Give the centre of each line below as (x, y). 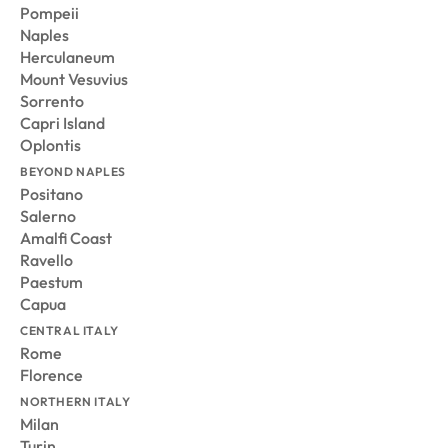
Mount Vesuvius (74, 79)
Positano (51, 194)
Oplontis (50, 145)
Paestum (51, 282)
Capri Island (62, 123)
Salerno (48, 216)
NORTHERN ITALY (75, 402)
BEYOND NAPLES (73, 172)
